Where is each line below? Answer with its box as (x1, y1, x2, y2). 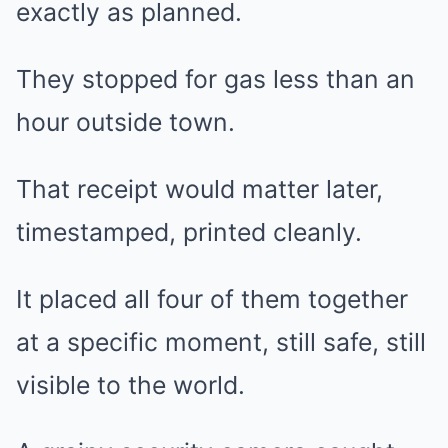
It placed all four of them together (16, 284, 408, 315)
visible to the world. (16, 370, 245, 401)
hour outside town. (16, 107, 235, 138)
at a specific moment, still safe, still (16, 327, 426, 358)
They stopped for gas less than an (16, 64, 415, 95)
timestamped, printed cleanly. (16, 217, 362, 248)
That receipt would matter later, (16, 174, 383, 205)
